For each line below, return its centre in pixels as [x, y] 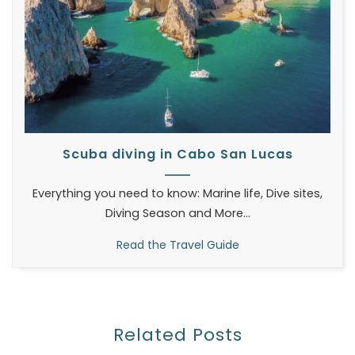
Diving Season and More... [177, 213]
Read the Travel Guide [177, 245]
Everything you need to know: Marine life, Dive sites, [177, 193]
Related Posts [177, 334]
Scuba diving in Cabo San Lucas [177, 154]
